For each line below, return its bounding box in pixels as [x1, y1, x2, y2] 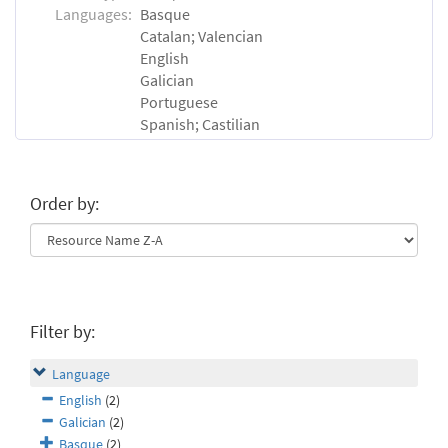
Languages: [55, 3, 132, 24]
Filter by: [30, 320, 95, 344]
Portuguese [140, 91, 218, 112]
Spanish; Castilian [140, 113, 260, 134]
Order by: [30, 192, 99, 216]
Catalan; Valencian [140, 25, 263, 46]
